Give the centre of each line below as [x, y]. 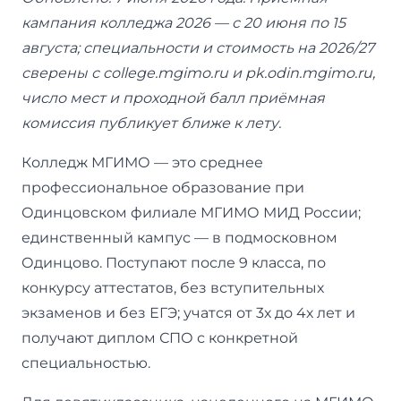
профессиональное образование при [163, 187]
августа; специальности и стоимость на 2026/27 [198, 47]
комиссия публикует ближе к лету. [151, 123]
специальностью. [86, 363]
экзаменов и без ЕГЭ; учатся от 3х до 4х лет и [188, 312]
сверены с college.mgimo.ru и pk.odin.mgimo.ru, [198, 73]
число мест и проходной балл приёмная [173, 98]
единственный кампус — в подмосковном [179, 237]
